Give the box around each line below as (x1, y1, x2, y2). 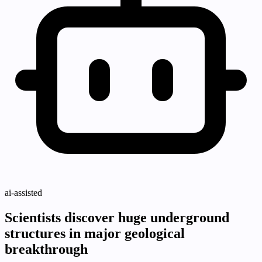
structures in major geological (5, 226, 185, 242)
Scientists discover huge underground (5, 210, 229, 226)
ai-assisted (5, 188, 42, 198)
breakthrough (5, 242, 88, 257)
